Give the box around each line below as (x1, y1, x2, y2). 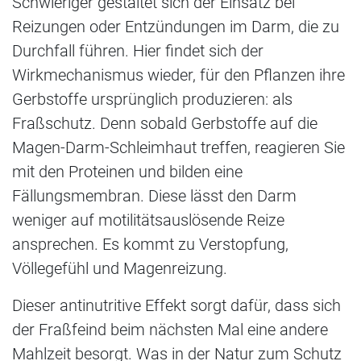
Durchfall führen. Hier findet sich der (12, 40, 263, 60)
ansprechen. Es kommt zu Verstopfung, (12, 234, 288, 254)
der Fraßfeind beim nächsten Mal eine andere (12, 319, 328, 339)
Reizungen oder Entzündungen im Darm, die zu (12, 16, 339, 36)
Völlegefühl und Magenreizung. (12, 258, 227, 278)
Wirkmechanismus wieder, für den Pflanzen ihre (12, 64, 345, 85)
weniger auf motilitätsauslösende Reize (12, 210, 284, 230)
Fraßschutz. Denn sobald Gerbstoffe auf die (12, 113, 317, 133)
